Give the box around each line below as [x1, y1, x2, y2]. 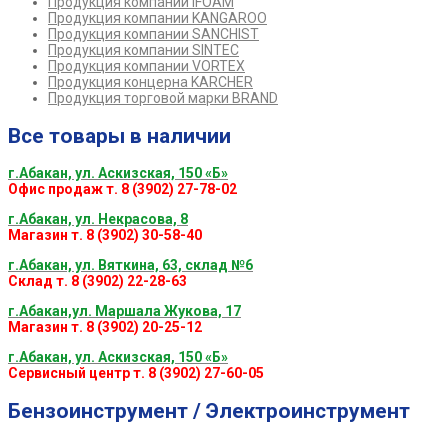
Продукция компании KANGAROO [48, 10, 267, 27]
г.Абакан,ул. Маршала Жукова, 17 [8, 303, 241, 320]
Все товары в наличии [8, 123, 231, 148]
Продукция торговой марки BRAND [48, 90, 278, 107]
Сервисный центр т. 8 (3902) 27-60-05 [8, 365, 264, 382]
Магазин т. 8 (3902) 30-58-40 [8, 227, 202, 244]
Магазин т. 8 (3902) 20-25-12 [8, 319, 202, 336]
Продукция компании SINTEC [48, 42, 239, 59]
